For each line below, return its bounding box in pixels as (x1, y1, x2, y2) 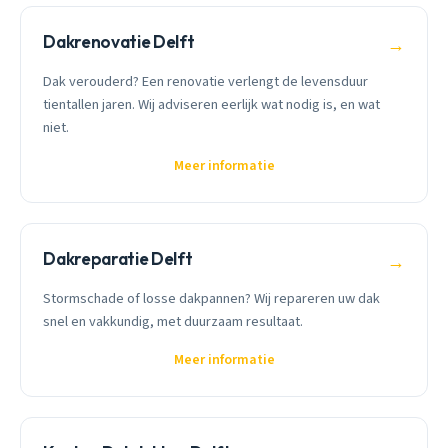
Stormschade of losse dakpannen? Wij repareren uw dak (43, 287, 381, 309)
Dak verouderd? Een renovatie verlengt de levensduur (43, 70, 369, 92)
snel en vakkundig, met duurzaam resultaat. (43, 310, 304, 332)
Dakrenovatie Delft (43, 31, 195, 53)
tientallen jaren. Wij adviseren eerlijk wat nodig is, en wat (43, 93, 381, 115)
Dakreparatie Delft (43, 247, 193, 269)
